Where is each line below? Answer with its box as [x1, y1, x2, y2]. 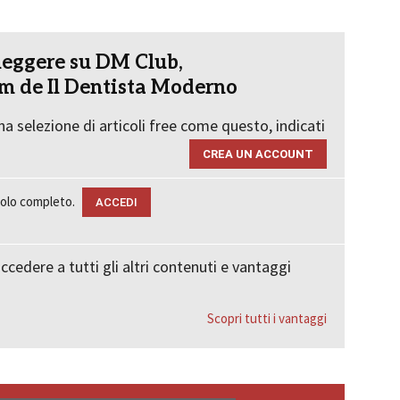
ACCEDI [96, 196, 137, 209]
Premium [91, 145, 153, 165]
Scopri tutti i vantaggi [207, 310, 327, 327]
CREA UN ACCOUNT [203, 147, 313, 161]
